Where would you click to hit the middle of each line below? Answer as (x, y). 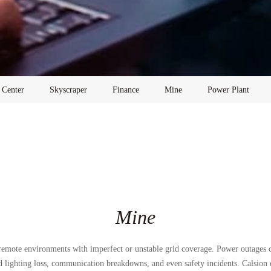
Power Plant (228, 90)
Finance (126, 90)
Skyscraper (68, 90)
